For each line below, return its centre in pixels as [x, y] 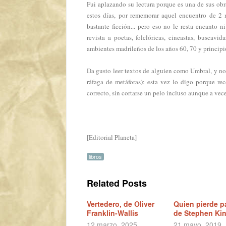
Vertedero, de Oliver [121, 204]
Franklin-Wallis [112, 213]
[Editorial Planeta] [112, 137]
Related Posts [117, 183]
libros [95, 156]
